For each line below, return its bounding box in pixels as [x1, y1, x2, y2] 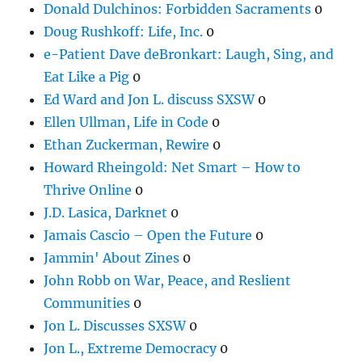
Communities [44, 294, 131, 311]
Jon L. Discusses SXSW [44, 317, 187, 334]
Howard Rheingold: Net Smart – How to [44, 158, 301, 175]
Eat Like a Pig [44, 68, 130, 85]
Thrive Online [44, 181, 133, 198]
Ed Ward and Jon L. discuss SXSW [44, 90, 255, 107]
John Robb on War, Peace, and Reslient [44, 271, 292, 288]
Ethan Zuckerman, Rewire [44, 136, 210, 153]
